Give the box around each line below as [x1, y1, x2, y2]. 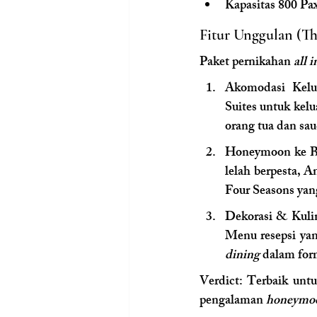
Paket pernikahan [200, 51, 294, 74]
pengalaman [200, 289, 266, 313]
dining [225, 244, 260, 267]
